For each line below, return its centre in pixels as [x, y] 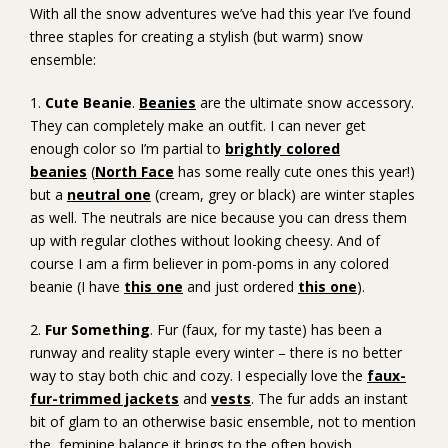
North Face [134, 171]
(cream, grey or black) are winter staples [283, 194]
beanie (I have [77, 286]
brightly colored [282, 148]
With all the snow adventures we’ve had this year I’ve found [220, 13]
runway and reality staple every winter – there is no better [216, 352]
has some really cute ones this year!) [294, 171]
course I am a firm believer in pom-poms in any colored [209, 263]
